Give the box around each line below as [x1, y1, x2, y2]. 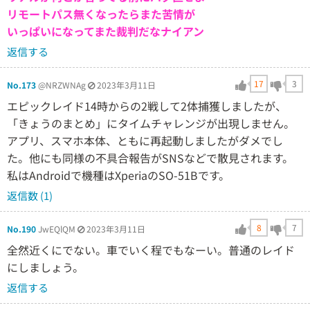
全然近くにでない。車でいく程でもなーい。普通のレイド [7, 241, 295, 258]
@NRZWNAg [36, 78, 88, 91]
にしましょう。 [7, 258, 84, 275]
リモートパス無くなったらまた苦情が [7, 5, 195, 22]
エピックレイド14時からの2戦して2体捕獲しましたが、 [7, 97, 286, 114]
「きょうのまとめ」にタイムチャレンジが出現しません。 [7, 114, 295, 131]
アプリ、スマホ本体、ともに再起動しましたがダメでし [7, 131, 283, 149]
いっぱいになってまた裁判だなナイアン [7, 22, 204, 39]
